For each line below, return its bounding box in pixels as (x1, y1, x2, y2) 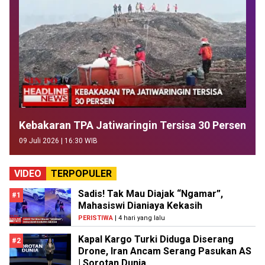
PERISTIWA (78, 214, 113, 222)
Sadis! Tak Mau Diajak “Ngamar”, (78, 188, 223, 200)
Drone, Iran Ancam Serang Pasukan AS (78, 245, 251, 257)
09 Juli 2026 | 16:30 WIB (19, 137, 98, 146)
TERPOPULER (51, 168, 112, 180)
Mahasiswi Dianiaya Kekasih (78, 200, 202, 212)
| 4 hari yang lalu (113, 214, 165, 222)
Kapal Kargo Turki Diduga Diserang (78, 234, 234, 245)
